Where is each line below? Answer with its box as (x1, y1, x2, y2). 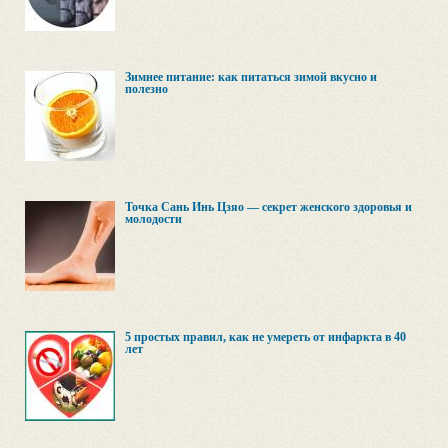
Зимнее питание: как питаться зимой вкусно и (125, 70, 377, 84)
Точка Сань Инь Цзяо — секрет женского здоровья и (125, 200, 412, 214)
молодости (125, 212, 182, 226)
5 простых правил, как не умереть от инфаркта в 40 (125, 330, 406, 344)
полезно (125, 82, 168, 96)
